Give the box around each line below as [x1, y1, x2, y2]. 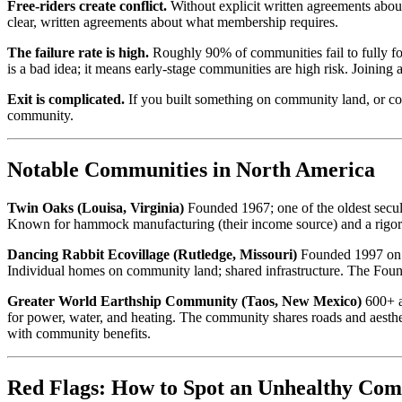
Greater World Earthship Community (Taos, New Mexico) [7, 293, 362, 309]
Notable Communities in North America [7, 157, 375, 181]
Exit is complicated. [7, 91, 125, 107]
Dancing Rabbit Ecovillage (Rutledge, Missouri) [7, 246, 297, 262]
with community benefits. [7, 325, 151, 341]
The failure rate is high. [7, 44, 149, 60]
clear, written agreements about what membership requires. [7, 13, 338, 30]
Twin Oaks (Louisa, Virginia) [7, 199, 184, 215]
